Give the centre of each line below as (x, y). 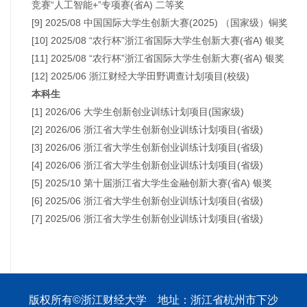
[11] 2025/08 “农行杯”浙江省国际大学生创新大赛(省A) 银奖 (158, 58)
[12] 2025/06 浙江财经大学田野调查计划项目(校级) (142, 76)
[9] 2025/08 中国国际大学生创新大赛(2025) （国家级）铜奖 (160, 22)
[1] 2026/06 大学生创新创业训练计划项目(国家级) (139, 111)
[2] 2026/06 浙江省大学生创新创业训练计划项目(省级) (149, 129)
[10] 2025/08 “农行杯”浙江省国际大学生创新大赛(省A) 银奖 (158, 40)
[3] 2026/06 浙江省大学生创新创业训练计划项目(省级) (149, 147)
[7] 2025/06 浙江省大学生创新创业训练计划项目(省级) (149, 218)
